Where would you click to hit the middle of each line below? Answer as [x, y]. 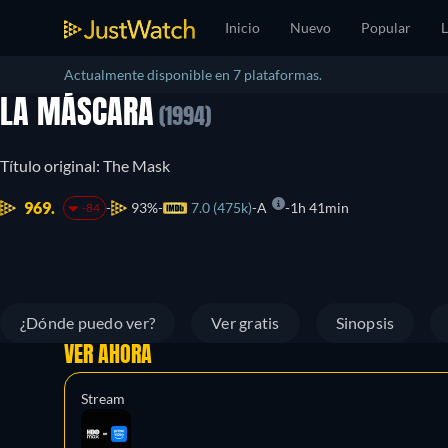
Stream [103, 398]
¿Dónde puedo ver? [88, 322]
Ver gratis [245, 322]
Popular [386, 27]
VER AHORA [108, 356]
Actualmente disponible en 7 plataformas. [193, 74]
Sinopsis [365, 322]
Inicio [242, 27]
